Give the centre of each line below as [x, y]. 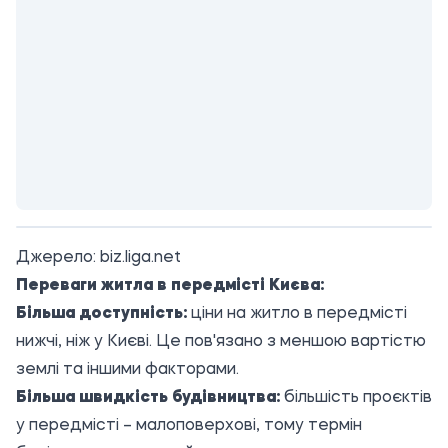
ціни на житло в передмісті [297, 314]
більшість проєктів [356, 398]
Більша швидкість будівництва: [148, 398]
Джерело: [58, 258]
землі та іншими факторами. [127, 370]
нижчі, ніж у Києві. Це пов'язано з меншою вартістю [221, 342]
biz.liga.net [140, 258]
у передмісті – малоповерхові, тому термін [189, 426]
